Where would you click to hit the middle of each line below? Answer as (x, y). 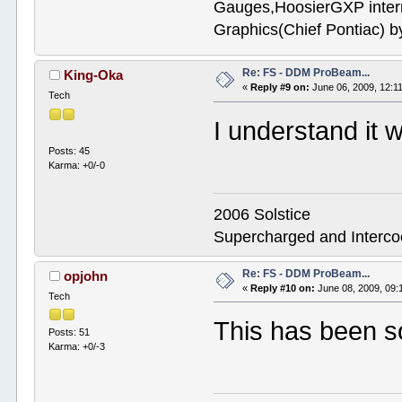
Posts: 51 (70, 332)
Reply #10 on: (283, 288)
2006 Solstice (262, 214)
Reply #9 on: (280, 87)
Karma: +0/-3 (77, 346)
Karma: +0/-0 (77, 165)
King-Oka (93, 75)
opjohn (85, 275)
